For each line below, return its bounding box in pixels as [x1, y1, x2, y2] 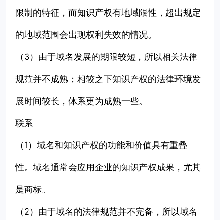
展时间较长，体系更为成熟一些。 [15, 96, 148, 107]
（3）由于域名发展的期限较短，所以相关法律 [15, 52, 198, 62]
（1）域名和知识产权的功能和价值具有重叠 [15, 140, 188, 151]
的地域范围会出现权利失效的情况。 [15, 29, 157, 40]
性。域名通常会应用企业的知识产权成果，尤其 [15, 162, 201, 173]
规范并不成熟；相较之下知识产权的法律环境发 [15, 74, 201, 84]
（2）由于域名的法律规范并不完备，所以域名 [15, 206, 198, 217]
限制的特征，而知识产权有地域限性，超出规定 [15, 7, 201, 18]
